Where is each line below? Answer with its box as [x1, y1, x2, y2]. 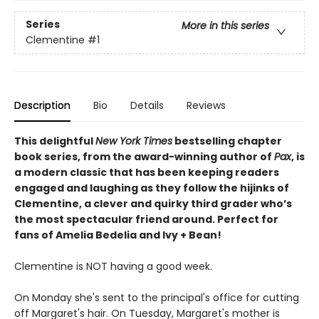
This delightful [14, 134, 95, 149]
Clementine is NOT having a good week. [14, 259, 212, 274]
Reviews [187, 98, 226, 113]
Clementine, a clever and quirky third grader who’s [14, 197, 292, 211]
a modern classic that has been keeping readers [14, 165, 279, 180]
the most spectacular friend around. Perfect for [14, 212, 278, 227]
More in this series [182, 19, 269, 33]
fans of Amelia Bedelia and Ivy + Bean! [14, 228, 221, 243]
